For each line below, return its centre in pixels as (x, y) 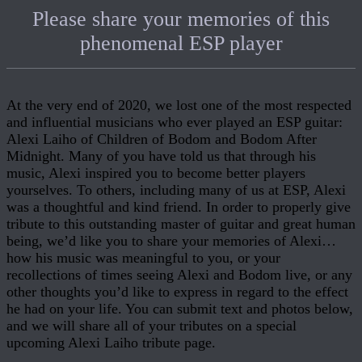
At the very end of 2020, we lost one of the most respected (179, 105)
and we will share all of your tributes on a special (152, 326)
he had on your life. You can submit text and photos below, (180, 309)
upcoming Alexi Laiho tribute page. (111, 343)
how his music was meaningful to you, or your (143, 258)
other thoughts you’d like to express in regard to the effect (177, 292)
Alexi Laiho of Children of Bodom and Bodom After (162, 139)
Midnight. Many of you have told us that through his (161, 156)
